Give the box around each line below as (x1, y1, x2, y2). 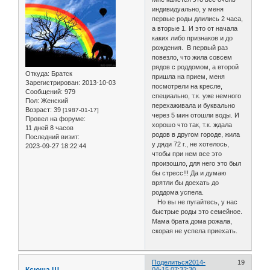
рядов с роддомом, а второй (152, 63, 239, 71)
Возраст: (25, 105, 52, 113)
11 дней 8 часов (25, 124, 74, 131)
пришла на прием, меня (152, 72, 225, 80)
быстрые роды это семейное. (152, 207, 243, 215)
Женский (39, 96, 68, 104)
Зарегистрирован (25, 78, 78, 86)
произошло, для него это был (152, 159, 242, 167)
